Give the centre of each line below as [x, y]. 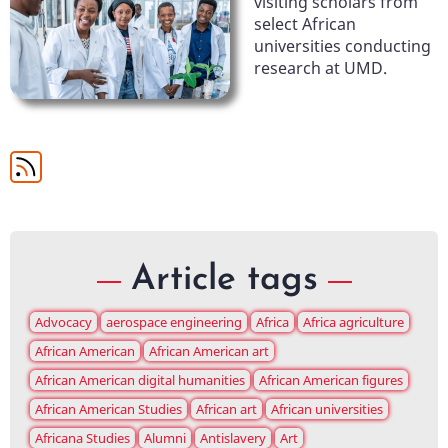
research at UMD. [320, 68]
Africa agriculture [353, 322]
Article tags [224, 281]
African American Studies [108, 409]
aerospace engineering [174, 322]
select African [305, 24]
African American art [209, 351]
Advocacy [63, 322]
